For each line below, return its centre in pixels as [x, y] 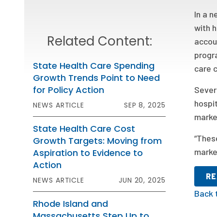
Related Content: [99, 41]
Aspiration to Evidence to [88, 153]
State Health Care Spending [94, 66]
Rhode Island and [71, 204]
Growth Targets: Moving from [98, 141]
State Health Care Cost [84, 129]
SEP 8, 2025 [145, 105]
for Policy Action [69, 90]
